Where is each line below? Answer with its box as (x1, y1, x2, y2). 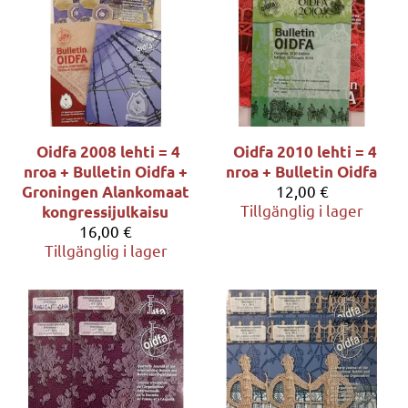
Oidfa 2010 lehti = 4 (232, 141, 377, 161)
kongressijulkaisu (41, 201, 168, 221)
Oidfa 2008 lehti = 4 (36, 141, 181, 161)
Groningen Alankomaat (22, 181, 190, 201)
